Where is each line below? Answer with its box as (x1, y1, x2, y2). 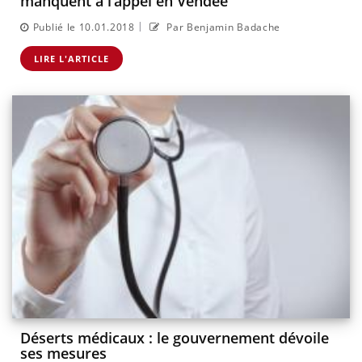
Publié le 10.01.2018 (32, 19, 135, 34)
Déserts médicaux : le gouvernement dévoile (20, 328, 329, 348)
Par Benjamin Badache (163, 19, 281, 34)
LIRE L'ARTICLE (34, 52, 109, 65)
